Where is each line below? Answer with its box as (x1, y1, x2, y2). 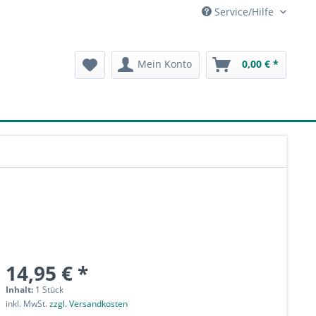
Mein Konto (138, 57, 192, 71)
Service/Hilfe (212, 5, 276, 18)
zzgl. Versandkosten (49, 298, 128, 310)
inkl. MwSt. (5, 298, 49, 310)
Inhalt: (5, 284, 35, 296)
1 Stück (35, 284, 63, 296)
